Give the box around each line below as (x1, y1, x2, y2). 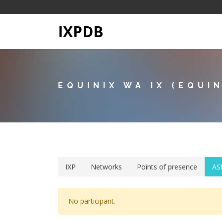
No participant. (68, 196, 115, 206)
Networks (91, 162, 122, 171)
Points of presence (137, 162, 197, 171)
